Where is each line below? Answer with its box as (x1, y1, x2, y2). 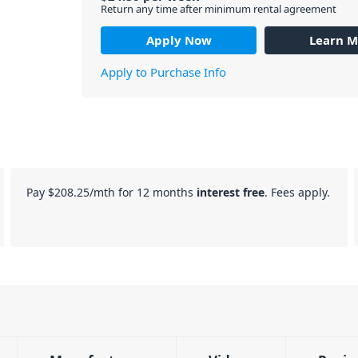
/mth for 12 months (89, 185, 197, 200)
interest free (197, 185, 265, 200)
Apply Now (145, 31, 212, 48)
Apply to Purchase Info (101, 63, 227, 80)
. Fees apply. (265, 185, 331, 200)
